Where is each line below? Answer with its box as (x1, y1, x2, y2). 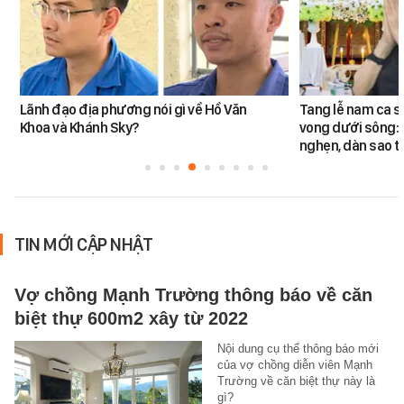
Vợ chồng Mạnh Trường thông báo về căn (14, 284, 372, 305)
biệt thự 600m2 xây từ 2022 (14, 308, 248, 328)
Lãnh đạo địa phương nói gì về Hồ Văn (19, 100, 247, 118)
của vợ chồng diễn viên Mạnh (216, 357, 372, 372)
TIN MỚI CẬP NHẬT (14, 233, 152, 255)
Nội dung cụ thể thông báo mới (216, 341, 379, 355)
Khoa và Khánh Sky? (19, 118, 139, 136)
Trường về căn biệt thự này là (216, 373, 375, 388)
